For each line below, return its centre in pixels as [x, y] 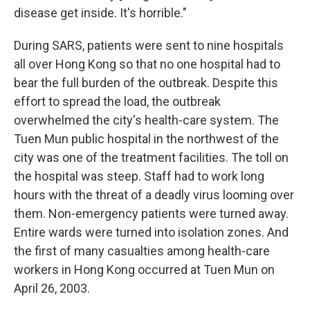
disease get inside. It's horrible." [100, 13]
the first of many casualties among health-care [142, 251]
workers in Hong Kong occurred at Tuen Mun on [144, 270]
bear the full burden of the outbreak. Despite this [146, 83]
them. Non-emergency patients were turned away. [151, 214]
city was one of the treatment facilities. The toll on [151, 158]
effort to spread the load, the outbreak [117, 102]
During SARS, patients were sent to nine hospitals [149, 46]
